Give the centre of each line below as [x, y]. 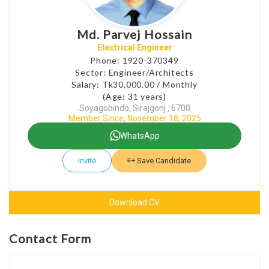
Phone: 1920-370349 [134, 60]
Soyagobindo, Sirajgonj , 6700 [134, 108]
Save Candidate [163, 161]
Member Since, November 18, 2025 [134, 118]
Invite [87, 161]
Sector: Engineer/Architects [134, 72]
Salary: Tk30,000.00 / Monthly [134, 84]
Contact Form [50, 238]
